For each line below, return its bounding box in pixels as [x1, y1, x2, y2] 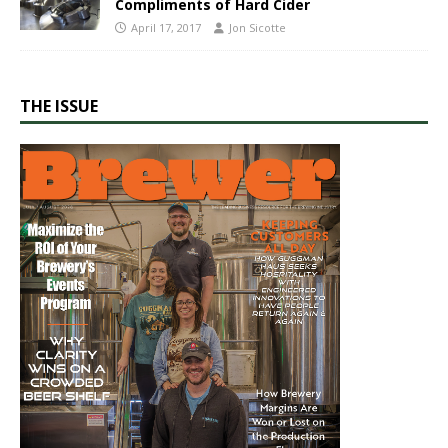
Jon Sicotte [229, 19, 286, 35]
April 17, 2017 [131, 19, 201, 35]
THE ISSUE [20, 95, 98, 118]
